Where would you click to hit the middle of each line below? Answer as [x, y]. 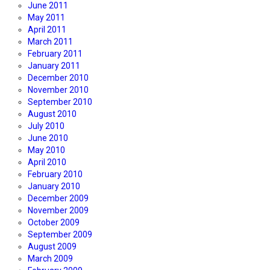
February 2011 [55, 54]
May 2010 [46, 150]
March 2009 [50, 259]
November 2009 [58, 211]
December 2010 [58, 78]
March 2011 [50, 42]
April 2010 [47, 162]
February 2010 [55, 174]
